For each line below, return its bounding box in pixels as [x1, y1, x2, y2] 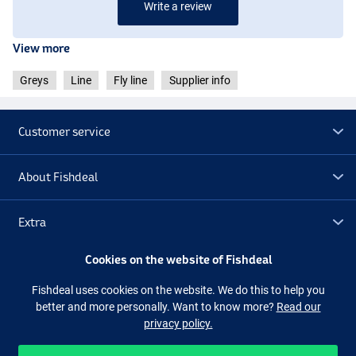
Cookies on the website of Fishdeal [84, 252, 272, 266]
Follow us [18, 309, 69, 323]
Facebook [134, 310, 184, 323]
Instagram [249, 310, 301, 323]
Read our [276, 300, 321, 313]
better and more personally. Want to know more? [35, 300, 277, 313]
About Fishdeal [18, 170, 99, 184]
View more [13, 41, 70, 56]
